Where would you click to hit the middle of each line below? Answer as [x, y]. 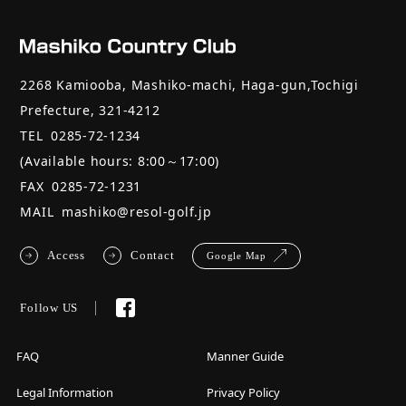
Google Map [237, 255]
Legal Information [64, 392]
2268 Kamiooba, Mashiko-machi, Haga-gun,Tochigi [189, 84]
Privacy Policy [244, 392]
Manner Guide [246, 356]
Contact [153, 256]
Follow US [49, 307]
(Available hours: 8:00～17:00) [120, 160]
